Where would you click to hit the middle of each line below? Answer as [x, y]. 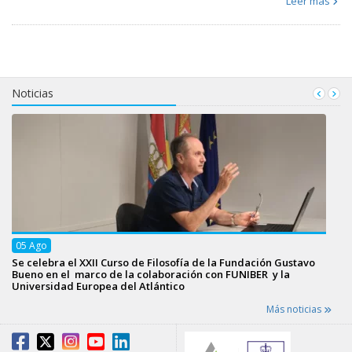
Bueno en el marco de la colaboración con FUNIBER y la [151, 274]
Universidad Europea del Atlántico [98, 286]
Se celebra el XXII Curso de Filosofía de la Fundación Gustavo [163, 262]
